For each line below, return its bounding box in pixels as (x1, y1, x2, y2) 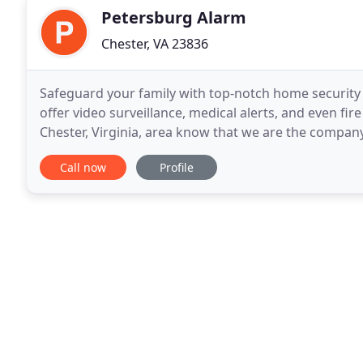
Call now (60, 160, 106, 175)
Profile (160, 160, 194, 175)
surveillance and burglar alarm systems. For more (40, 143, 344, 160)
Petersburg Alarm (101, 6, 246, 28)
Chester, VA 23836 (101, 35, 208, 53)
